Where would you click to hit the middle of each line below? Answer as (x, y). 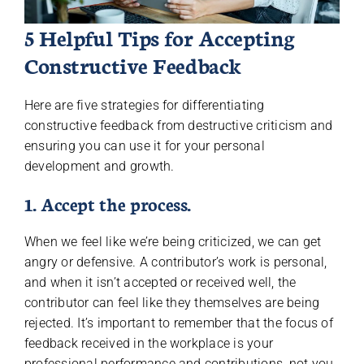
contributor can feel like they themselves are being (172, 303)
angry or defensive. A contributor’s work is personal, (175, 262)
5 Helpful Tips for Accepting (159, 37)
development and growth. (99, 167)
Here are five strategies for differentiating (144, 106)
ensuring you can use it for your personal (144, 146)
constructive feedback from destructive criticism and (178, 126)
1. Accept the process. (108, 204)
